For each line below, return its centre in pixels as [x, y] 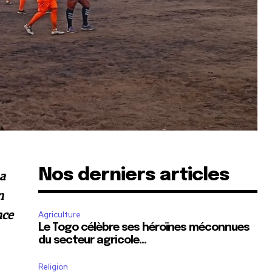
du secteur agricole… [93, 241]
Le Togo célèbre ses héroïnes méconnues [144, 228]
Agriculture [60, 215]
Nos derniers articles [134, 175]
